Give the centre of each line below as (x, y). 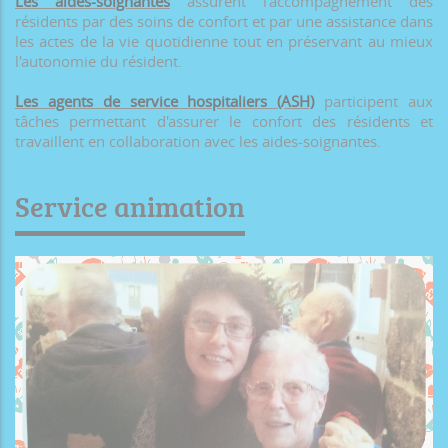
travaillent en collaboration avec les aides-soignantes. (198, 141)
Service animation (130, 206)
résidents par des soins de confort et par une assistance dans (224, 21)
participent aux (374, 101)
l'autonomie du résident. (98, 61)
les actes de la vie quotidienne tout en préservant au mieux (224, 41)
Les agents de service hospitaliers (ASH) (165, 101)
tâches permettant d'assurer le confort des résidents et (224, 121)
